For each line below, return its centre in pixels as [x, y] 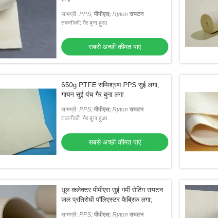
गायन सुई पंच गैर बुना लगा [92, 94]
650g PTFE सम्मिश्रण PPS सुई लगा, [110, 85]
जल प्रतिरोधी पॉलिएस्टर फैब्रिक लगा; [107, 200]
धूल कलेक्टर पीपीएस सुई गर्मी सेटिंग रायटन [112, 190]
